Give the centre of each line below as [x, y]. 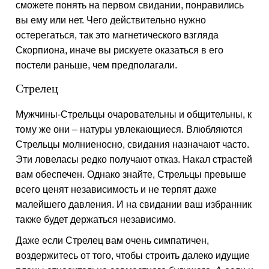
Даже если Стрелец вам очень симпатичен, [113, 240]
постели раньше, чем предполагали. [97, 65]
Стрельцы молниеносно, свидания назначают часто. [133, 144]
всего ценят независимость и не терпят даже [116, 189]
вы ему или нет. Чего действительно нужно [111, 20]
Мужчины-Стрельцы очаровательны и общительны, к [134, 114]
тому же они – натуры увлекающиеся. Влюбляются [129, 129]
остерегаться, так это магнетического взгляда [117, 35]
